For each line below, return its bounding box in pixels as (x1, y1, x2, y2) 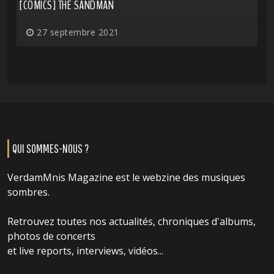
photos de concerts (7, 229, 95, 243)
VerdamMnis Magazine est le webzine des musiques (7, 171, 245, 185)
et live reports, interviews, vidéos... (7, 244, 163, 258)
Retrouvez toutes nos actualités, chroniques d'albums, (7, 215, 256, 229)
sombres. (7, 185, 50, 199)
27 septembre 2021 (34, 26, 119, 39)
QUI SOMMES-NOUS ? (12, 141, 89, 156)
